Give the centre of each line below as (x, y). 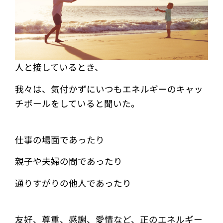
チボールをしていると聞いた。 (77, 103)
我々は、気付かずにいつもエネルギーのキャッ (109, 89)
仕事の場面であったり (64, 139)
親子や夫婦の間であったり (73, 161)
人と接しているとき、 (59, 67)
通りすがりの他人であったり (73, 183)
